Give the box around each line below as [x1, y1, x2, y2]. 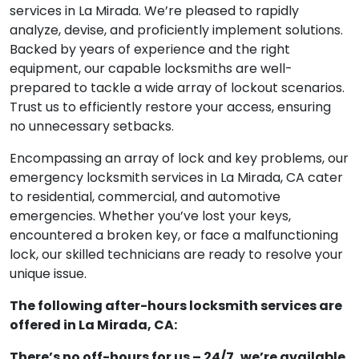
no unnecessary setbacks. [10, 117, 174, 136]
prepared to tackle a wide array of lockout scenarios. [10, 79, 345, 98]
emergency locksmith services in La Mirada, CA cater [10, 168, 343, 188]
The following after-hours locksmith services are [10, 296, 342, 316]
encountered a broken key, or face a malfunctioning [10, 226, 338, 245]
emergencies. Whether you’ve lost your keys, [10, 207, 291, 226]
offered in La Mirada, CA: [10, 316, 177, 335]
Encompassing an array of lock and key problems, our [10, 149, 349, 168]
